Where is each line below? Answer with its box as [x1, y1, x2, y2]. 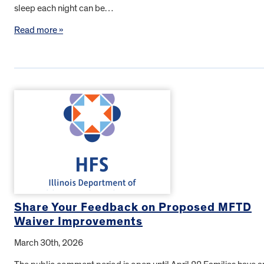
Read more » [14, 25, 63, 35]
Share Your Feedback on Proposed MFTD [14, 202, 252, 214]
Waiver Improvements [14, 216, 143, 228]
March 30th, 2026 [14, 238, 83, 248]
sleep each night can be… [14, 3, 113, 13]
